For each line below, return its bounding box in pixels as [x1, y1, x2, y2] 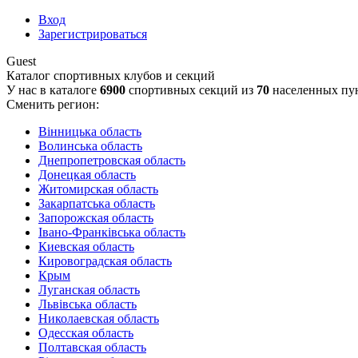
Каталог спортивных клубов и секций [6, 69, 215, 82]
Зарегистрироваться [38, 27, 147, 41]
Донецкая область [38, 168, 136, 181]
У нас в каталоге [6, 83, 100, 97]
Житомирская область [38, 182, 158, 196]
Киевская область [38, 240, 134, 253]
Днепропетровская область [38, 153, 185, 167]
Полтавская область [38, 340, 146, 354]
